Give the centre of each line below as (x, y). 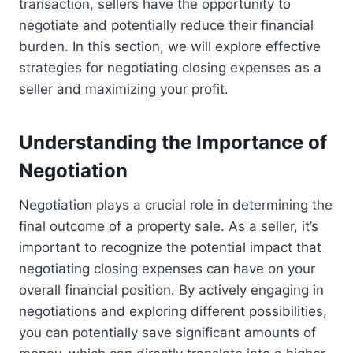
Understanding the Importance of (173, 143)
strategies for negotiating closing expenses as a (170, 68)
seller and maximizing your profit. (124, 89)
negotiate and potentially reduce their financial (166, 26)
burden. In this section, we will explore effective (170, 47)
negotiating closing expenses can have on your (167, 269)
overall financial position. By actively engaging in (171, 290)
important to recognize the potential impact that (170, 248)
